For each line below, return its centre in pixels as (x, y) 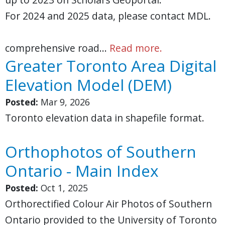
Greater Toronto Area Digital (111, 66)
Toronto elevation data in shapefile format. (105, 118)
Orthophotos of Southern (101, 151)
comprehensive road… (57, 48)
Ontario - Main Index (82, 171)
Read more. (136, 48)
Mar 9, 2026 (65, 102)
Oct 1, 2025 (64, 188)
